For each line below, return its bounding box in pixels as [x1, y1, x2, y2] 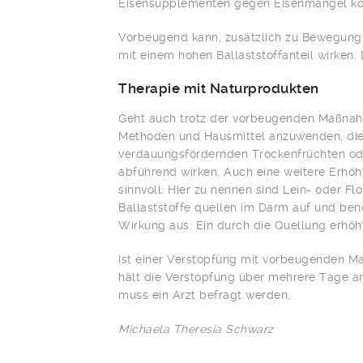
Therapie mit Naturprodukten [118, 79, 319, 96]
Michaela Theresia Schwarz [118, 322, 274, 335]
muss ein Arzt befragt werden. [118, 288, 291, 301]
